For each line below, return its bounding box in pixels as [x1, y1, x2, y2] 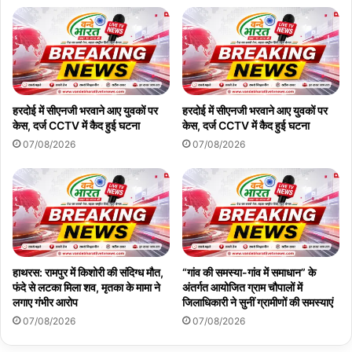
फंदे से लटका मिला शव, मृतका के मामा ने [13, 280, 160, 295]
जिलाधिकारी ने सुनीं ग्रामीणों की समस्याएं [182, 295, 333, 310]
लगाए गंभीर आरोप [13, 295, 78, 310]
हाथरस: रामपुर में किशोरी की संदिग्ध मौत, [13, 266, 163, 280]
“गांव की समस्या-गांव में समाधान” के [182, 266, 316, 280]
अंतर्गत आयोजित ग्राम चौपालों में [182, 280, 302, 295]
